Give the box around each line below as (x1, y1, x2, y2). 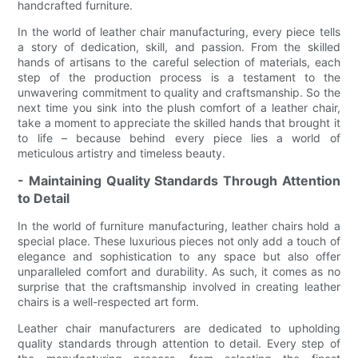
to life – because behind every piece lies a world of (18, 131, 340, 145)
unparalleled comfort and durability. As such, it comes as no (18, 265, 340, 279)
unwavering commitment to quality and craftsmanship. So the (18, 86, 340, 100)
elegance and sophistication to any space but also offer (18, 249, 340, 264)
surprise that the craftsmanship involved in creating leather (18, 280, 340, 294)
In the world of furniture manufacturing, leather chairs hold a (18, 219, 340, 233)
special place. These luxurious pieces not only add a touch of (18, 234, 340, 249)
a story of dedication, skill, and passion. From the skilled (18, 40, 340, 54)
